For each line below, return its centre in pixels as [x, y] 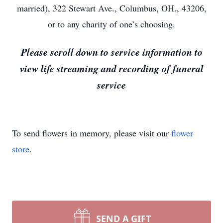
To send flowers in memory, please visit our [92, 133]
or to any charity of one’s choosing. [111, 24]
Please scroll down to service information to [111, 52]
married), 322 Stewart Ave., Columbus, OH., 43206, [111, 8]
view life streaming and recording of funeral [111, 68]
